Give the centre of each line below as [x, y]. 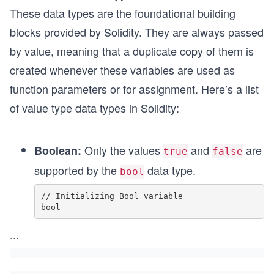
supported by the [77, 170]
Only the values [122, 150]
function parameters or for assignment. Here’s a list [134, 89]
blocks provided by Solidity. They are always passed [137, 32]
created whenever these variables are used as [122, 70]
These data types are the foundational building [123, 13]
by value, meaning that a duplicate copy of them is [132, 51]
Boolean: [58, 150]
